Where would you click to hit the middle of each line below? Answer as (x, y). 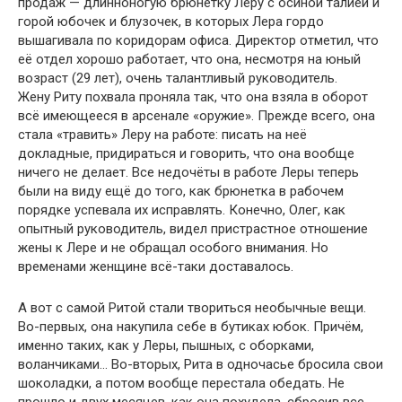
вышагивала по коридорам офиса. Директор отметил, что (198, 40)
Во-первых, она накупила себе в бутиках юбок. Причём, (191, 327)
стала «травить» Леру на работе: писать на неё (162, 135)
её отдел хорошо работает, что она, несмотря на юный (189, 59)
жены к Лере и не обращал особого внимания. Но (173, 248)
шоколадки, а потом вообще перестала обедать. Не (181, 383)
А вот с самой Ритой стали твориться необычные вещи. (192, 308)
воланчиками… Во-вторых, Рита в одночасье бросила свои (201, 364)
